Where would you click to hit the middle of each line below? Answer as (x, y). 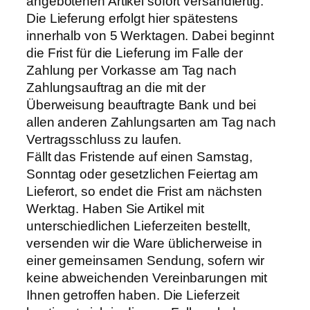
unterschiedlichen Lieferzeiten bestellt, (138, 226)
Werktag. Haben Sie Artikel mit (115, 209)
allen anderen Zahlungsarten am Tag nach (152, 122)
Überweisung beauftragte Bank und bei (142, 105)
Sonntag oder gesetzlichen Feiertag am (143, 174)
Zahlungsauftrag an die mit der (116, 88)
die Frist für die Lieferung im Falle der (135, 53)
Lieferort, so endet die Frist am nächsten (144, 192)
